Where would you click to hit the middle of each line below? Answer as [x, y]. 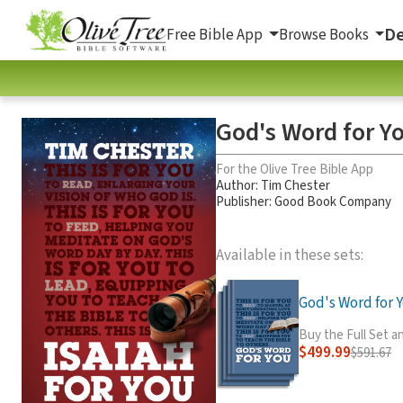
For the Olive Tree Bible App [295, 169]
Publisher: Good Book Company [304, 201]
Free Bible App [216, 35]
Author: [238, 185]
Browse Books [325, 35]
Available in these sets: [290, 255]
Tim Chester [296, 185]
